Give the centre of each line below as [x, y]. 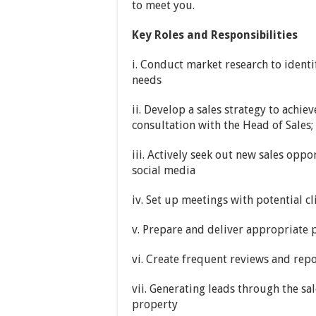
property [155, 304]
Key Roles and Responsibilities [215, 35]
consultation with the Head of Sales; [223, 125]
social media [164, 170]
